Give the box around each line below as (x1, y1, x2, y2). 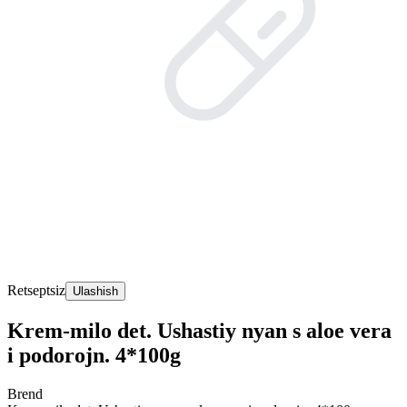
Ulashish (73, 284, 118, 298)
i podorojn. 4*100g (7, 342, 181, 367)
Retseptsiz (7, 283, 65, 298)
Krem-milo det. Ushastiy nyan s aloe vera (7, 318, 392, 342)
